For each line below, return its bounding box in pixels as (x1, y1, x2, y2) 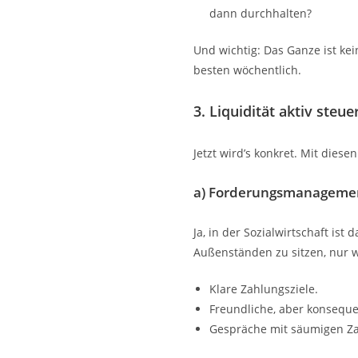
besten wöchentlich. (193, 62, 301, 78)
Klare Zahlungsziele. (209, 280, 318, 296)
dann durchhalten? (209, 5, 312, 21)
